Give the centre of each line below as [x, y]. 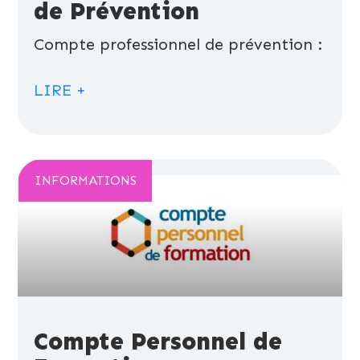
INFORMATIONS [85, 181]
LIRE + [60, 90]
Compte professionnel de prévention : [178, 45]
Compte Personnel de [158, 341]
